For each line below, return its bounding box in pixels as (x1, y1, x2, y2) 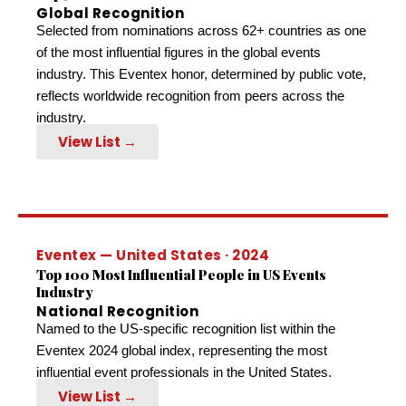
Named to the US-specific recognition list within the (36, 321, 335, 337)
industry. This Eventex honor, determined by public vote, (36, 66, 366, 82)
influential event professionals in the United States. (36, 364, 332, 381)
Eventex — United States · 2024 (36, 246, 269, 266)
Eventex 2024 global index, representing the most (36, 343, 327, 359)
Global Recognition (36, 4, 184, 24)
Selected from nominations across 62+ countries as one (36, 23, 366, 39)
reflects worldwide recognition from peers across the (36, 88, 344, 104)
